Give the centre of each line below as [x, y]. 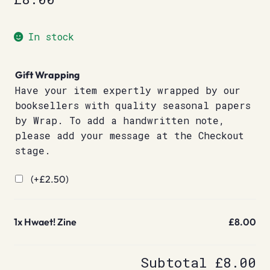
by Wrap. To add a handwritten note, [120, 121]
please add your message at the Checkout [129, 136]
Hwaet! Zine [50, 221]
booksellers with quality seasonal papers [133, 105]
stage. [33, 151]
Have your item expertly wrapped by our [127, 90]
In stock [52, 36]
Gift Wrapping [47, 75]
